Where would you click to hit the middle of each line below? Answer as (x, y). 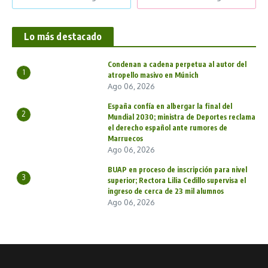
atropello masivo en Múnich (153, 75)
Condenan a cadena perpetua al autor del (177, 64)
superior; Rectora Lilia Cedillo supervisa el (177, 180)
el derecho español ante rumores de (167, 127)
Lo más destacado (63, 36)
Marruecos (125, 138)
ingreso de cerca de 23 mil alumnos (166, 191)
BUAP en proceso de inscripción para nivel (177, 169)
